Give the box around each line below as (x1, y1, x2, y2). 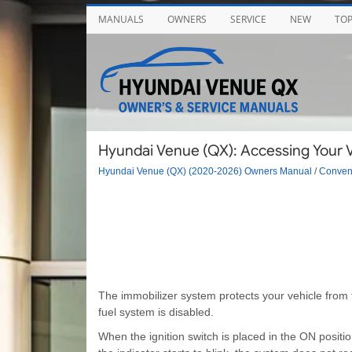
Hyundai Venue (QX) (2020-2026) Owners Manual (97, 165, 312, 176)
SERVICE (229, 13, 266, 26)
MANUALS (97, 13, 144, 26)
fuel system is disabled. (97, 305, 214, 318)
